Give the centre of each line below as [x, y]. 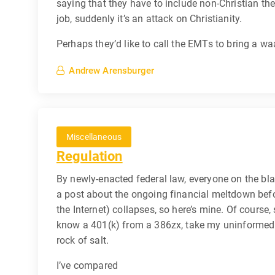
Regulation [90, 157]
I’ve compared [87, 266]
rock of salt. [83, 241]
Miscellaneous [94, 137]
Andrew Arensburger [112, 71]
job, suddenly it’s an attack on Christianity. [149, 19]
